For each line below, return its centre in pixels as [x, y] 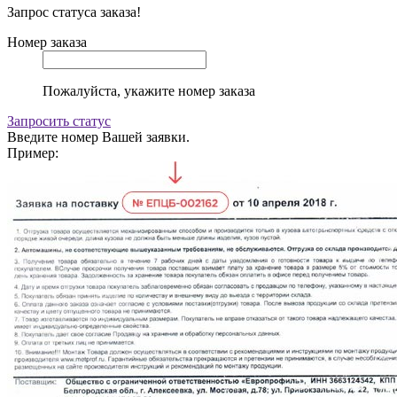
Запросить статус [59, 121]
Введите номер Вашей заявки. [98, 136]
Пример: [33, 152]
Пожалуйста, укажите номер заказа [149, 90]
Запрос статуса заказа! [74, 12]
